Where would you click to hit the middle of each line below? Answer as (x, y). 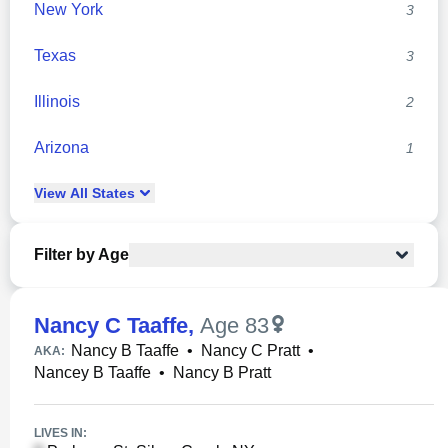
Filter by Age (81, 254)
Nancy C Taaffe (111, 325)
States (111, 193)
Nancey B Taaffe (92, 372)
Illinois (57, 101)
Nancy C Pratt (250, 350)
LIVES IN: (60, 433)
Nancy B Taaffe (125, 350)
